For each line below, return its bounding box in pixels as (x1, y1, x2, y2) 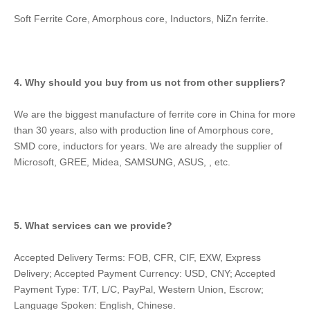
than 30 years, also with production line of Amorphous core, (14, 125, 273, 136)
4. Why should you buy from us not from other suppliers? (14, 77, 286, 89)
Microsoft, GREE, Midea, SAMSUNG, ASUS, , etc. (14, 156, 230, 168)
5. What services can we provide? (14, 220, 172, 232)
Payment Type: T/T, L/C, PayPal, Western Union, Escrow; (14, 284, 264, 295)
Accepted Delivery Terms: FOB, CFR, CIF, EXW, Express (14, 252, 261, 264)
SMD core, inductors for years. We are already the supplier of (14, 140, 282, 152)
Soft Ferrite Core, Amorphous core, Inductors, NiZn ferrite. (14, 13, 268, 25)
